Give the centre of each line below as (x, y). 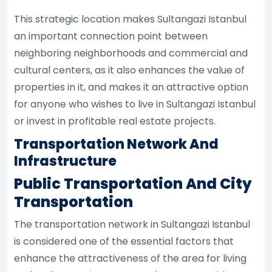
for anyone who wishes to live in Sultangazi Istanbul (135, 104)
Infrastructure (66, 161)
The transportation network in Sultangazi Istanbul (132, 224)
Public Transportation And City (133, 183)
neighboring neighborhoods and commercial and (131, 53)
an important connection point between (111, 36)
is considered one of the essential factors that (124, 241)
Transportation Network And (117, 144)
